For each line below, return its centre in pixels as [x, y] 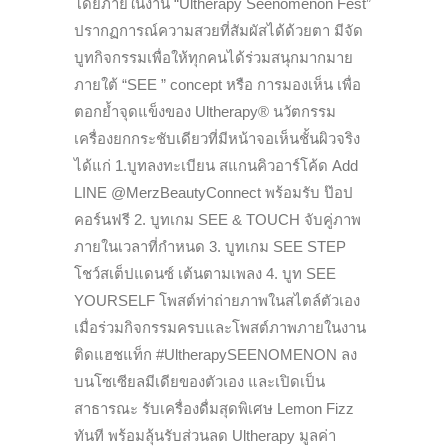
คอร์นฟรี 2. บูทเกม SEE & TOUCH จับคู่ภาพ [217, 219]
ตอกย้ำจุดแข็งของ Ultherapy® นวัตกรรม [205, 111]
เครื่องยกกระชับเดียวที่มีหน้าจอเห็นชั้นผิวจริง [217, 138]
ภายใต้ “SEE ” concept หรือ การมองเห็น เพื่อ [217, 84]
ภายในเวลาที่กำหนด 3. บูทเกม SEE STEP [210, 246]
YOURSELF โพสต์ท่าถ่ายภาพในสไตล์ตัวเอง [217, 300]
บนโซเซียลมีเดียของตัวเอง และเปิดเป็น [199, 381]
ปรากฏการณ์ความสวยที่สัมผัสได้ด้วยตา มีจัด [218, 30]
